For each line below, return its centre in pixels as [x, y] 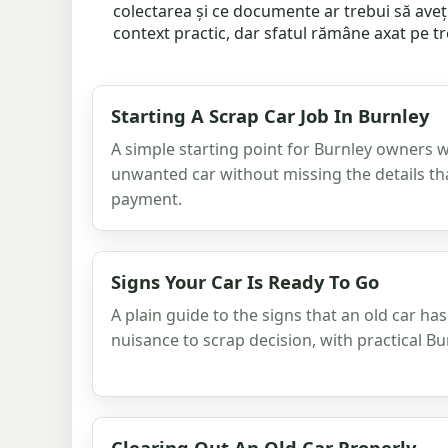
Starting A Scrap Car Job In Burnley [270, 115]
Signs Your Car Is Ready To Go [245, 281]
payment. [146, 198]
